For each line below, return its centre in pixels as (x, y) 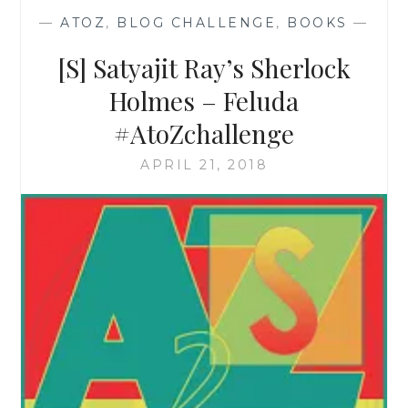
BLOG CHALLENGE (197, 23)
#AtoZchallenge (204, 134)
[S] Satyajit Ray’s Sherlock (204, 68)
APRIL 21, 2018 (204, 165)
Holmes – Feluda (204, 101)
